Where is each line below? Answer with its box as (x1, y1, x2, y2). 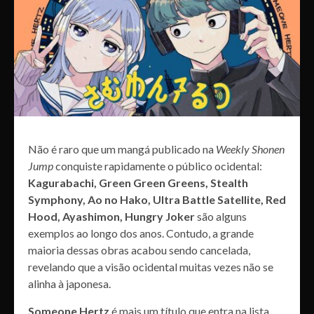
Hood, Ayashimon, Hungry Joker (28, 210, 195, 223)
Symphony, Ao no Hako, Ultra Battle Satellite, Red (28, 193, 286, 206)
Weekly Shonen (216, 142, 285, 156)
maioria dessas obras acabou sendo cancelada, (28, 243, 250, 257)
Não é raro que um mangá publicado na (28, 142, 216, 156)
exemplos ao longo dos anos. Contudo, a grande (28, 226, 254, 240)
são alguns (195, 210, 247, 223)
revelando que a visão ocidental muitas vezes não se (28, 260, 273, 273)
